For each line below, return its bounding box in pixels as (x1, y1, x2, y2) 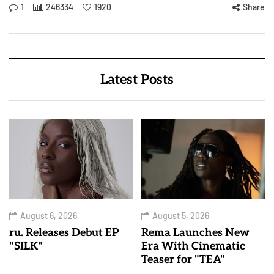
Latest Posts (100, 72, 174, 87)
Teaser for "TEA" (141, 253, 225, 267)
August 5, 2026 (152, 210, 209, 221)
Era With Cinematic (141, 240, 245, 253)
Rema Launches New (141, 226, 250, 240)
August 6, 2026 (20, 210, 77, 221)
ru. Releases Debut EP (9, 226, 119, 240)
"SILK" (9, 240, 43, 253)
